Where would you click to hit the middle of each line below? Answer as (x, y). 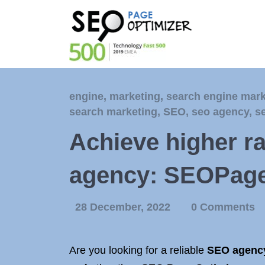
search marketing (113, 112)
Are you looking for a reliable (138, 250)
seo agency (220, 112)
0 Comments (223, 207)
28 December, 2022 (124, 207)
